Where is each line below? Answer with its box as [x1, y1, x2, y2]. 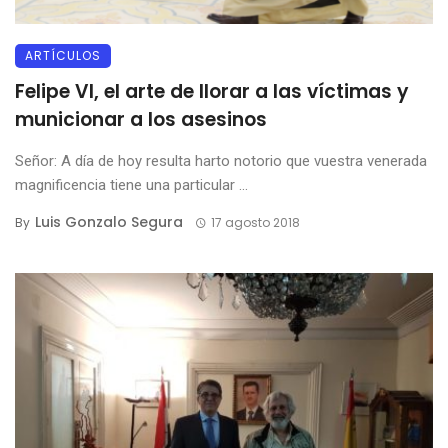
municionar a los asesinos [15, 105, 267, 133]
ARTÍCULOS [25, 46, 101, 64]
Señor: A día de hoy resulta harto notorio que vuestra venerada [15, 151, 427, 170]
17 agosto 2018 [210, 213, 300, 231]
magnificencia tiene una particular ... [15, 175, 248, 194]
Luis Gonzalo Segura [35, 211, 183, 232]
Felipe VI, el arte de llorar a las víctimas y [15, 77, 409, 105]
